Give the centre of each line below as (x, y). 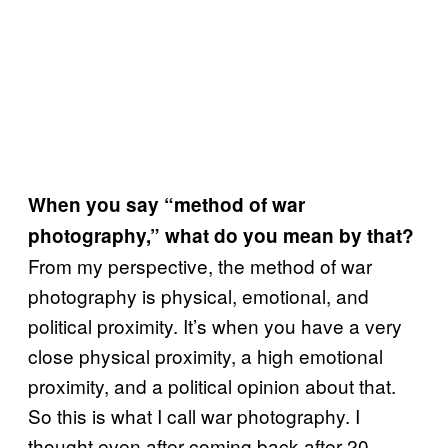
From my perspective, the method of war (200, 265)
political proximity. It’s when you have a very (215, 325)
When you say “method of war (166, 204)
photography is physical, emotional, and (198, 295)
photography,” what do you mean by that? (221, 235)
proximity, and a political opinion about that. (212, 385)
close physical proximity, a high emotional (205, 355)
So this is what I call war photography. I (194, 415)
